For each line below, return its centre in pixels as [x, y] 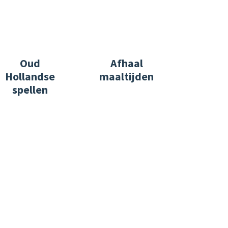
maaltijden [127, 77]
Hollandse [30, 77]
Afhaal [126, 63]
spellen [30, 90]
